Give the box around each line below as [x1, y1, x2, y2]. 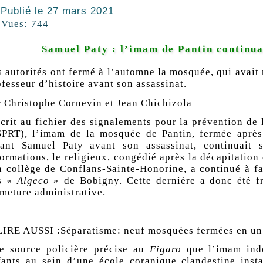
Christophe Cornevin [4, 97, 102, 109]
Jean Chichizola [116, 97, 192, 109]
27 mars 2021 [46, 5, 114, 16]
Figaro [149, 243, 181, 255]
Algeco [12, 174, 54, 186]
